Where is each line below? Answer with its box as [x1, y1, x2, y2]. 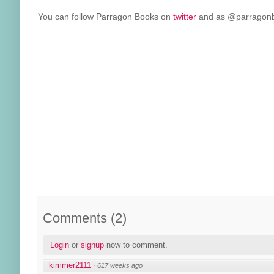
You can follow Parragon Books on [38, 11, 173, 21]
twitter [173, 11, 196, 21]
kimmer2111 [49, 260, 91, 270]
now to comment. [104, 240, 168, 250]
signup [81, 240, 104, 250]
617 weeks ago [97, 261, 143, 269]
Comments [43, 210, 107, 226]
